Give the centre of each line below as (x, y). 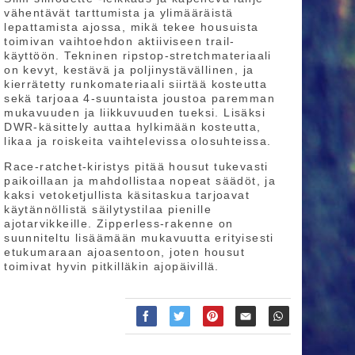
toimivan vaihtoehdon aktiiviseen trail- (120, 41)
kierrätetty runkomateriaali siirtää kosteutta (136, 84)
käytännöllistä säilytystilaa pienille (108, 209)
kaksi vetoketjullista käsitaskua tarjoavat (127, 195)
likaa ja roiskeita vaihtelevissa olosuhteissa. (140, 141)
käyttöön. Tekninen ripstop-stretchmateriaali (138, 55)
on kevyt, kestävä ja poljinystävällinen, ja (129, 69)
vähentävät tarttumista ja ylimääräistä (119, 12)
